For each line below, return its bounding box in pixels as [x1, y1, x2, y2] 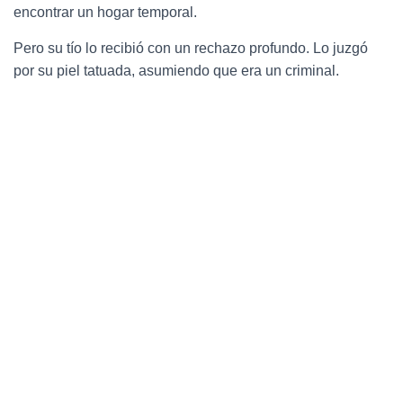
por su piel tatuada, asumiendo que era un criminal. [13, 62, 339, 78]
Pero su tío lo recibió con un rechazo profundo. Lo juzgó [13, 40, 368, 56]
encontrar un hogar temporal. [13, 4, 197, 20]
